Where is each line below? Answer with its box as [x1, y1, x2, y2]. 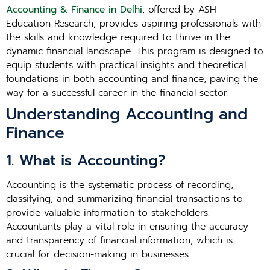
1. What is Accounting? [6, 149, 165, 171]
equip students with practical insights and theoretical [6, 58, 246, 72]
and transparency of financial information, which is [6, 233, 233, 248]
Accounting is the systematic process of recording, [6, 178, 233, 192]
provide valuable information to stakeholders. [6, 206, 210, 220]
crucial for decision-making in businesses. [6, 247, 190, 262]
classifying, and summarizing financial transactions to [6, 192, 243, 206]
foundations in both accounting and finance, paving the [6, 72, 258, 86]
